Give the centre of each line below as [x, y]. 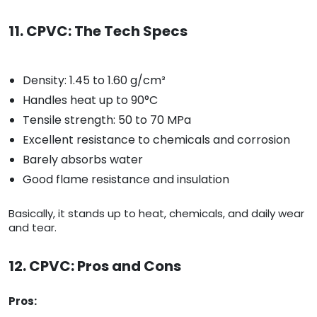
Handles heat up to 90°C [90, 100]
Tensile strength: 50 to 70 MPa [107, 120]
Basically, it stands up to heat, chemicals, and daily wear [156, 214]
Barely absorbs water [83, 160]
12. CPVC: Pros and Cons [95, 266]
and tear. [33, 228]
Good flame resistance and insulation [126, 180]
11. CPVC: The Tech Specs [98, 31]
